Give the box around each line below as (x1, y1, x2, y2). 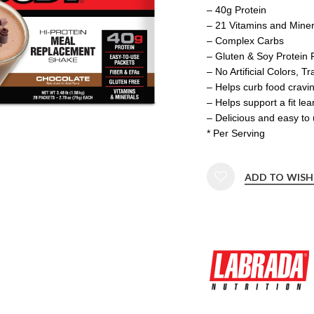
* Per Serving (206, 127, 265, 139)
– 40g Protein (206, 4, 266, 15)
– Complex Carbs (206, 34, 284, 46)
